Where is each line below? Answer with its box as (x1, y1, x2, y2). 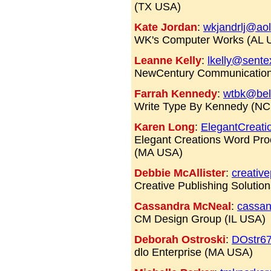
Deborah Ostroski (134, 233, 226, 246)
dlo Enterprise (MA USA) (134, 246, 253, 259)
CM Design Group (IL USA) (134, 213, 266, 226)
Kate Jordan (134, 21, 197, 34)
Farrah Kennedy (134, 88, 217, 100)
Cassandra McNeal (134, 200, 231, 213)
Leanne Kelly (134, 54, 201, 67)
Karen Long (134, 121, 195, 134)
